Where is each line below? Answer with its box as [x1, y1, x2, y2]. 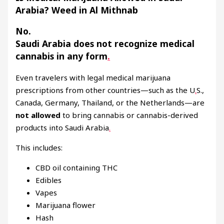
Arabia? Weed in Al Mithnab [15, 3, 138, 16]
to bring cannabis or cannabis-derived [60, 110, 198, 120]
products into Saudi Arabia [15, 122, 109, 132]
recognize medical [112, 37, 195, 50]
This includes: [15, 142, 63, 152]
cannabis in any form [15, 50, 108, 62]
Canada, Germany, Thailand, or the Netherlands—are [15, 97, 205, 107]
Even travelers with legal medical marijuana [15, 72, 171, 82]
